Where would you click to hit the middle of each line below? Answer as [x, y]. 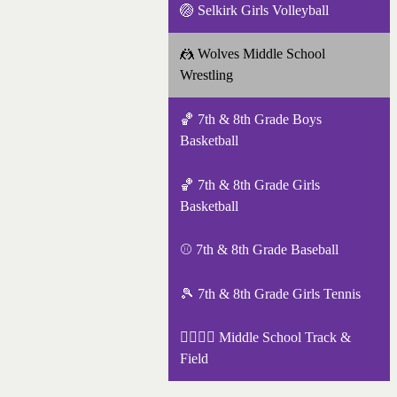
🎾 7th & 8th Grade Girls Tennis [270, 293]
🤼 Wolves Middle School [252, 54]
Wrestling [206, 75]
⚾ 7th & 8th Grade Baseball [259, 250]
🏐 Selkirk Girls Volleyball [254, 10]
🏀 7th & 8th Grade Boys [250, 119]
